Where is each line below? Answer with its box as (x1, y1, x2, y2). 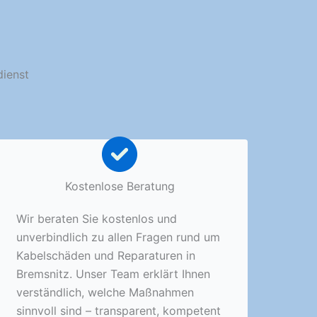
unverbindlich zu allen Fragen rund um (16, 229, 220, 244)
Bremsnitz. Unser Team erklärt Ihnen (16, 266, 210, 281)
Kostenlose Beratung (64, 178, 175, 193)
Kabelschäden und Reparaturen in (16, 248, 195, 263)
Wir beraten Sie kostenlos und (16, 211, 177, 226)
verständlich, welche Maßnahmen (16, 284, 194, 299)
